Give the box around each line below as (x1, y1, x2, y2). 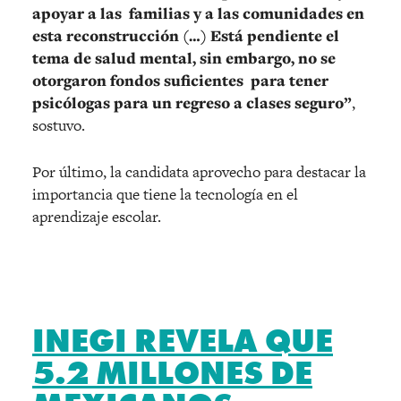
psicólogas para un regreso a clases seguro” (32, 91, 352, 114)
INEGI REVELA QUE (32, 320, 333, 362)
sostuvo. (32, 114, 89, 136)
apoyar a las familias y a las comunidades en (32, 2, 364, 24)
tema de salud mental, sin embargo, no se (32, 47, 336, 69)
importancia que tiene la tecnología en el (32, 183, 298, 205)
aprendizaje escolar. (32, 205, 161, 227)
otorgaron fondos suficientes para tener (32, 69, 328, 91)
